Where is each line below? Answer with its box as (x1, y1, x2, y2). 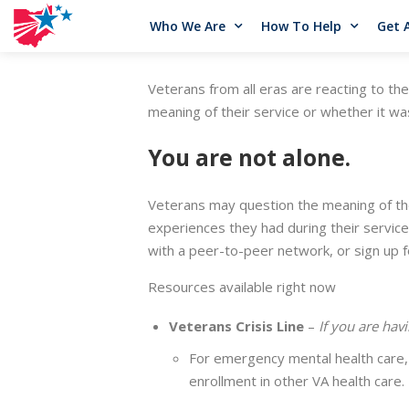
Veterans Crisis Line (168, 316, 304, 335)
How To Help (260, 16, 341, 35)
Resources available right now (148, 277, 336, 296)
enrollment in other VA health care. (189, 372, 404, 391)
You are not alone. (148, 142, 351, 173)
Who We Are (149, 16, 225, 35)
